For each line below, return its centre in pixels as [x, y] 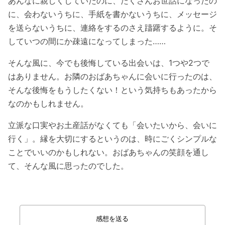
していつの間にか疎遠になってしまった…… [87, 41]
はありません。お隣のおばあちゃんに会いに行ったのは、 [113, 76]
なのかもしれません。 [48, 103]
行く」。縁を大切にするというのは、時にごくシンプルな [113, 138]
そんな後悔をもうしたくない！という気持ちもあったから [113, 90]
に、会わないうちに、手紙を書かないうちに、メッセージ [113, 14]
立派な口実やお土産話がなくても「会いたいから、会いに [113, 125]
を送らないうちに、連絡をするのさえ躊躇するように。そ [113, 27]
